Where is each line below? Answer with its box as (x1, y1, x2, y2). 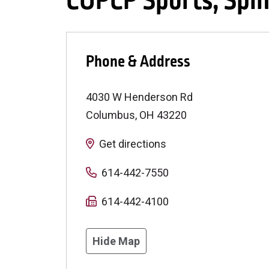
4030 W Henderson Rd (86, 91, 193, 104)
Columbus (86, 109, 135, 122)
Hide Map (92, 235, 140, 248)
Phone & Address (86, 50, 190, 73)
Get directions (99, 138, 166, 151)
